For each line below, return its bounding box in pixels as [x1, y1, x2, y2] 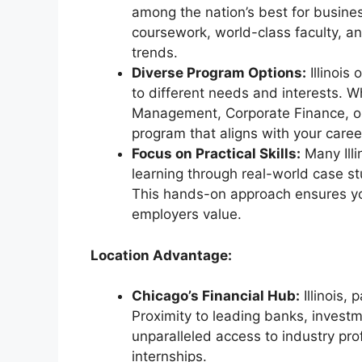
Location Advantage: [90, 246, 232, 263]
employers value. [132, 206, 242, 223]
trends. [132, 44, 178, 61]
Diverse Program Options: [132, 65, 306, 82]
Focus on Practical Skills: [132, 145, 301, 162]
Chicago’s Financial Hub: [132, 288, 300, 305]
